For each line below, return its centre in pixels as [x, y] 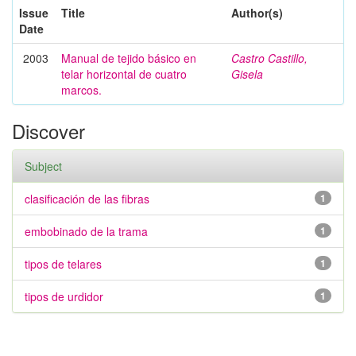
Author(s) [257, 13]
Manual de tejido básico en [129, 58]
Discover [48, 131]
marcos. [81, 90]
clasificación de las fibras [87, 199]
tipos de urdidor [64, 296]
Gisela [247, 74]
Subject [43, 166]
